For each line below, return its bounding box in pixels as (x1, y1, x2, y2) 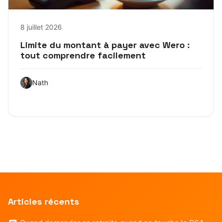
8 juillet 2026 (20, 22, 62, 31)
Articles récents (8, 195, 79, 207)
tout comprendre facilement (20, 49, 146, 61)
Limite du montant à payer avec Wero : (20, 39, 190, 51)
